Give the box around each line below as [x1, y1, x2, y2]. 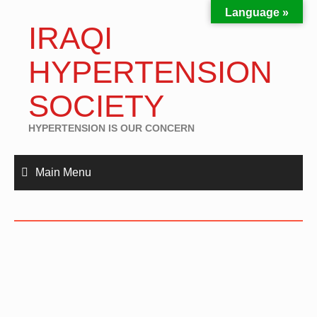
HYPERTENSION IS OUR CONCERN [28, 122, 195, 134]
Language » [225, 6, 289, 18]
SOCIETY [28, 88, 164, 123]
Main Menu [35, 166, 91, 178]
